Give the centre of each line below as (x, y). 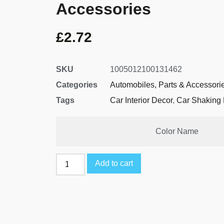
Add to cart (114, 163)
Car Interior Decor (141, 100)
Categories (77, 85)
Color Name (177, 131)
